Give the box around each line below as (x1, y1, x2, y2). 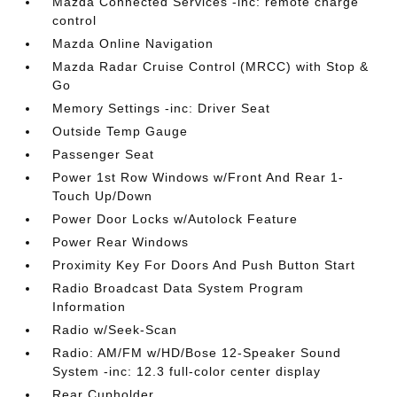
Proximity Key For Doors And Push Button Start (52, 258, 356, 272)
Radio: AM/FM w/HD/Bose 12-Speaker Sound (52, 346, 342, 360)
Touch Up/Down (52, 189, 153, 203)
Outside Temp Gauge (52, 124, 189, 138)
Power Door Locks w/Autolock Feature (52, 212, 299, 226)
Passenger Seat (52, 147, 155, 161)
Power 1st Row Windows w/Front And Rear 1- (52, 170, 345, 184)
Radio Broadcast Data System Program (52, 281, 305, 295)
